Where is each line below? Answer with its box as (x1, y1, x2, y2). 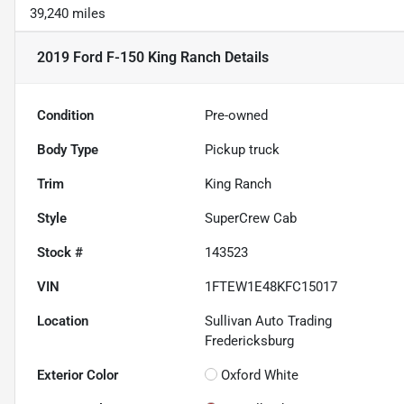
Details (221, 48, 269, 66)
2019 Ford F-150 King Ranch (37, 48, 221, 66)
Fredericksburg (205, 332, 295, 349)
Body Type (37, 141, 98, 158)
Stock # (37, 243, 83, 261)
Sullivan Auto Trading (205, 312, 333, 329)
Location (37, 312, 88, 329)
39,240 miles (30, 5, 106, 22)
